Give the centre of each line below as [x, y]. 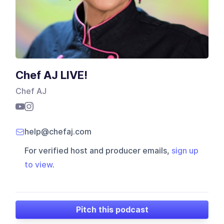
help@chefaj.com [58, 132]
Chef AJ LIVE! [52, 75]
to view [39, 165]
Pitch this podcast [112, 209]
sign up [185, 151]
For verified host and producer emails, [98, 151]
